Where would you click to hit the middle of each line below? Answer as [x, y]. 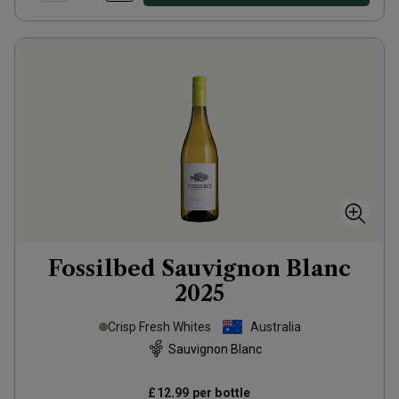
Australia [275, 327]
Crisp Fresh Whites [159, 327]
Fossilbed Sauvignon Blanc [199, 269]
